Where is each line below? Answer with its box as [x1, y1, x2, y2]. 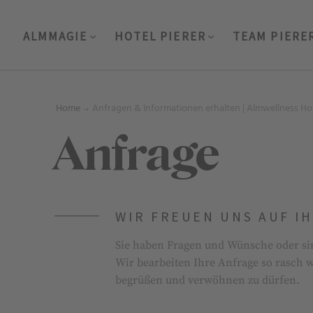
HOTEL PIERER [114, 29, 206, 44]
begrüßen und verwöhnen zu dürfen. [115, 273, 300, 287]
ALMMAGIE [22, 29, 88, 44]
